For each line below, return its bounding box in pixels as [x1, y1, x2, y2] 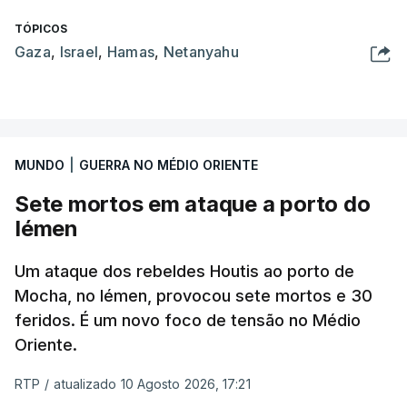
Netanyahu [164, 42, 239, 61]
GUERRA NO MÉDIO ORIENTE [79, 156, 258, 173]
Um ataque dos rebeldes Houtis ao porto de [15, 261, 354, 281]
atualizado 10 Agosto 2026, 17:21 [54, 375, 251, 392]
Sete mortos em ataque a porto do [15, 190, 371, 217]
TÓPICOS [15, 21, 67, 35]
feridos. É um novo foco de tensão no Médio [15, 310, 361, 330]
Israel [59, 42, 99, 61]
